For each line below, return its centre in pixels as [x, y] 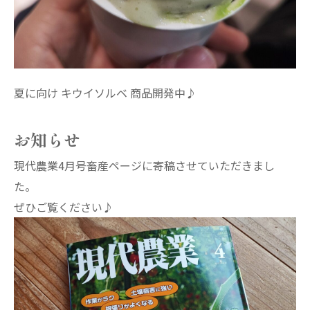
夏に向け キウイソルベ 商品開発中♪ [105, 93]
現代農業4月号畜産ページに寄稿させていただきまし [144, 166]
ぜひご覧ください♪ [64, 207]
